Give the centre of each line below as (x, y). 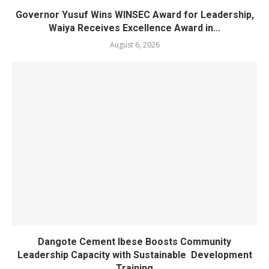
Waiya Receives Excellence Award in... (134, 28)
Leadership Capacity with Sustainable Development (134, 255)
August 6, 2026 (134, 45)
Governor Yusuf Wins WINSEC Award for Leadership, (134, 15)
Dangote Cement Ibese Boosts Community (134, 242)
